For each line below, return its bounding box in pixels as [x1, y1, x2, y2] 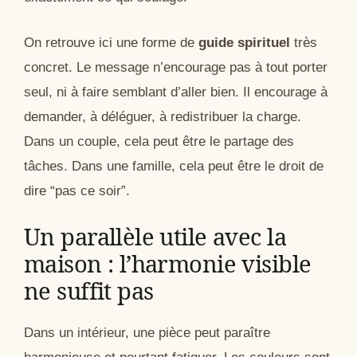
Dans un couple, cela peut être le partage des [24, 133, 294, 149]
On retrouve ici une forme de [24, 34, 198, 50]
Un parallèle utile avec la [24, 221, 286, 253]
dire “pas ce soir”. [24, 182, 130, 198]
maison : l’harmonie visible [24, 248, 312, 280]
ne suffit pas [24, 275, 154, 307]
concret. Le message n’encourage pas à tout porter [24, 59, 328, 75]
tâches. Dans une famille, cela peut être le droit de [24, 158, 324, 174]
